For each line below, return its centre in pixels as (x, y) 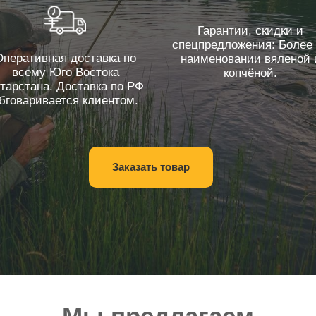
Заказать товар (151, 166)
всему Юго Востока (65, 72)
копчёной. (251, 73)
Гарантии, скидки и (251, 30)
